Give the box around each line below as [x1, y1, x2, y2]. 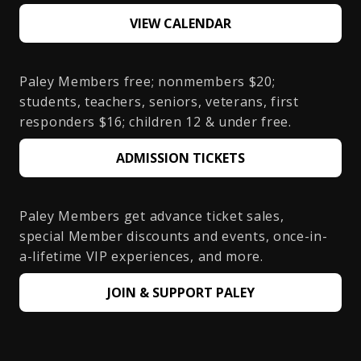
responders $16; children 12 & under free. [19, 112, 292, 131]
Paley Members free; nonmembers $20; [19, 72, 276, 90]
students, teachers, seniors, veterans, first [19, 92, 299, 110]
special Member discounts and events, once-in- [19, 226, 328, 245]
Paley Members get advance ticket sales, [19, 206, 284, 225]
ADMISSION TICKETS [116, 148, 245, 167]
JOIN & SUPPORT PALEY [106, 283, 255, 301]
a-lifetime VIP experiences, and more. [19, 247, 268, 265]
